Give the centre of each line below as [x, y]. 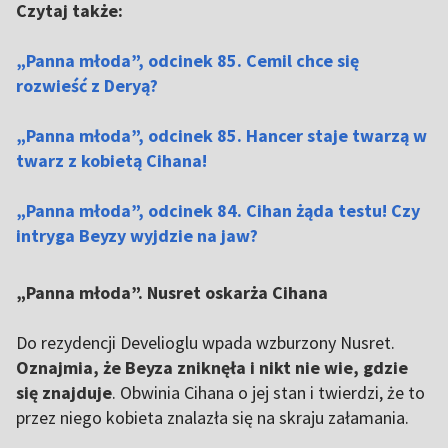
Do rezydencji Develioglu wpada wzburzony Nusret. [205, 342]
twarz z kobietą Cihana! [111, 160]
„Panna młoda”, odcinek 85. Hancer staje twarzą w [221, 135]
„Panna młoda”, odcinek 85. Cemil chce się [187, 60]
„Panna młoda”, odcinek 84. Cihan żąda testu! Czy [218, 210]
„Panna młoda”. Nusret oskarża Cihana [172, 292]
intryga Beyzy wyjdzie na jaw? [137, 235]
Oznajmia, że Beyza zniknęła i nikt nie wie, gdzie [212, 367]
